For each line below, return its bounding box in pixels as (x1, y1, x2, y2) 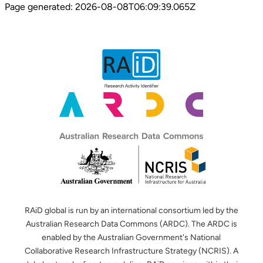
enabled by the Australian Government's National (42, 232, 221, 243)
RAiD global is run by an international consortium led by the (25, 205, 238, 216)
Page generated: (5, 1, 75, 13)
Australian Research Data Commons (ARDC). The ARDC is (26, 219, 237, 230)
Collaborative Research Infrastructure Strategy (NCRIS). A (25, 246, 238, 257)
